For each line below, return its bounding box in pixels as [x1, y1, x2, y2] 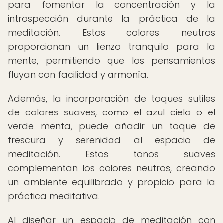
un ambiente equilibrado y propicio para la [8, 176, 215, 188]
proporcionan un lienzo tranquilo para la [8, 40, 215, 53]
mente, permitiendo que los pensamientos [8, 54, 215, 67]
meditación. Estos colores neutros [8, 26, 215, 39]
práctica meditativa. [8, 190, 100, 202]
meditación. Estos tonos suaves [8, 148, 215, 160]
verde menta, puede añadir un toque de [8, 120, 215, 132]
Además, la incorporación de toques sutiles [8, 92, 215, 105]
